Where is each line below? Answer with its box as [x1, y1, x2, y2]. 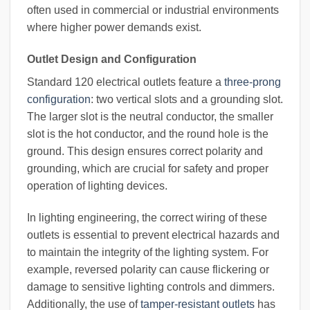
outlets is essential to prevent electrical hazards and [27, 228, 280, 241]
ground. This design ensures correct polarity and [27, 145, 263, 157]
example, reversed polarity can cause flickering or [27, 263, 269, 275]
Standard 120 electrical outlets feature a [27, 75, 224, 88]
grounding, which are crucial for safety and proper [27, 162, 268, 174]
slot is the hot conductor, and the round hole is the [27, 127, 268, 140]
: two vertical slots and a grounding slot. [91, 93, 283, 105]
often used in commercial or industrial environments [27, 3, 279, 16]
